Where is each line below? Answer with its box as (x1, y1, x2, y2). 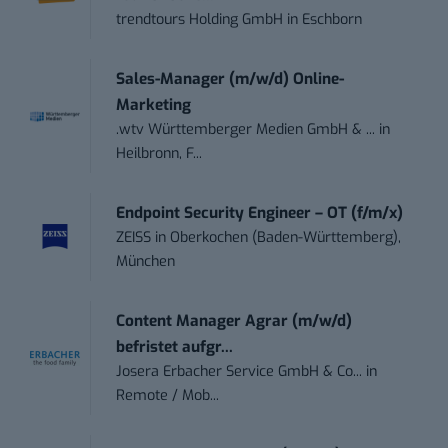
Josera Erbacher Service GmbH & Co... (116, 362, 363, 382)
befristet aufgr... (116, 337, 234, 358)
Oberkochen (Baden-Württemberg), (170, 228, 402, 248)
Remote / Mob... (116, 386, 220, 406)
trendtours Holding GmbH (116, 10, 284, 30)
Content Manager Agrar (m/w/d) (116, 311, 353, 332)
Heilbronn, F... (116, 144, 203, 164)
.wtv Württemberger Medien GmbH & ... (116, 120, 376, 140)
